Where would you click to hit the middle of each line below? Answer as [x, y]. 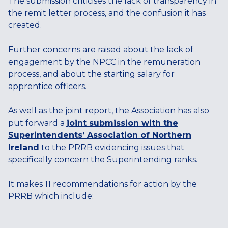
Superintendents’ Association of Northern [100, 135]
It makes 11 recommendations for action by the [103, 184]
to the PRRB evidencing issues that [112, 147]
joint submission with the [122, 123]
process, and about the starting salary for [91, 74]
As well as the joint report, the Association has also [109, 111]
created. [25, 25]
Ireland [24, 147]
